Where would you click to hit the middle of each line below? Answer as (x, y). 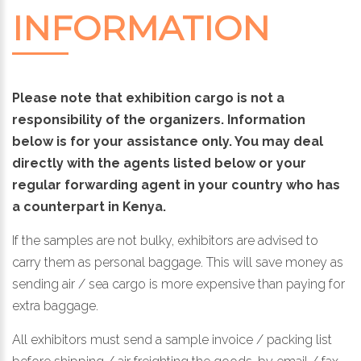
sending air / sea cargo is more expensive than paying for (178, 284)
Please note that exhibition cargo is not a (148, 98)
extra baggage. (55, 306)
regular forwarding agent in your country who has (176, 185)
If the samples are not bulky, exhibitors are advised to (165, 241)
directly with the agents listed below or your (159, 164)
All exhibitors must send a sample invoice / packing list (172, 340)
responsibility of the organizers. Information (159, 120)
